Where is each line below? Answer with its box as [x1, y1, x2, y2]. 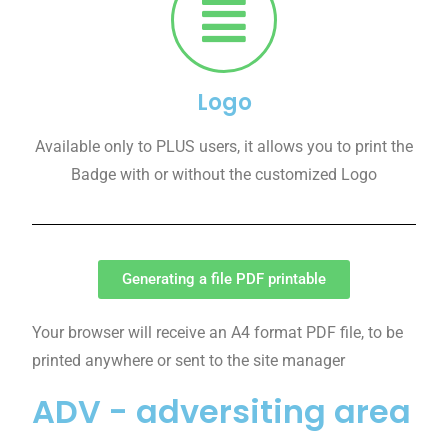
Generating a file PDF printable [122, 270, 326, 289]
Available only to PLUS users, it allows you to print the [35, 137, 413, 157]
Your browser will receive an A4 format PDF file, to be [32, 323, 404, 343]
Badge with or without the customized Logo [71, 165, 377, 185]
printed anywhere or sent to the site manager [32, 351, 346, 371]
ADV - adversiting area [32, 389, 412, 435]
